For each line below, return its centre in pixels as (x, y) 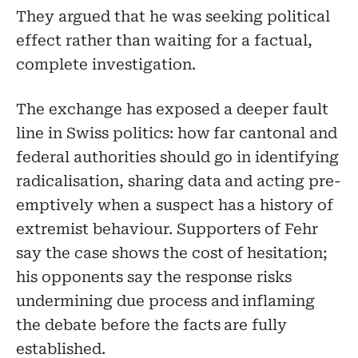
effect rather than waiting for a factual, (165, 40)
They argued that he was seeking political (173, 16)
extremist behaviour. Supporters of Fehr (167, 229)
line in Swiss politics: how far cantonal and (177, 133)
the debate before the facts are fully (152, 325)
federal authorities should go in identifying (178, 157)
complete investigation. (106, 64)
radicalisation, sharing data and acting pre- (179, 181)
